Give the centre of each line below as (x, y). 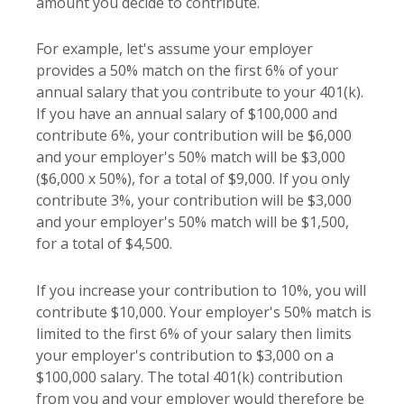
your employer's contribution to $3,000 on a (185, 355)
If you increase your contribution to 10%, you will (201, 290)
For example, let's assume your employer (174, 49)
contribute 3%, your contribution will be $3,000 (194, 201)
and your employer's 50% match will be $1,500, (193, 222)
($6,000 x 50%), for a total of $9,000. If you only (193, 179)
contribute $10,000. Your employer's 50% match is (204, 312)
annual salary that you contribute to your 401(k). (200, 92)
